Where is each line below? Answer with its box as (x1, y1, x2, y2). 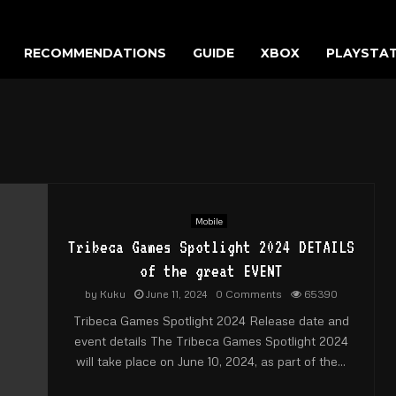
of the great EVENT (139, 261, 283, 280)
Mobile (194, 216, 223, 226)
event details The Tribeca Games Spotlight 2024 (73, 333, 348, 348)
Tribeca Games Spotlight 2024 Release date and (72, 313, 349, 328)
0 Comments (215, 287, 282, 301)
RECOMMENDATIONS (24, 45, 166, 61)
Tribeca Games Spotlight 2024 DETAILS (67, 237, 354, 256)
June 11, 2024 (145, 287, 207, 301)
